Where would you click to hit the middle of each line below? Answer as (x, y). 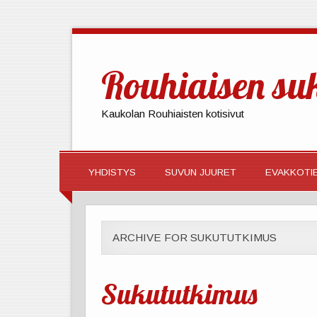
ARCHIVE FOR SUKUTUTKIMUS (195, 238)
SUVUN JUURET (200, 172)
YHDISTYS (112, 172)
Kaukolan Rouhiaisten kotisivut (173, 113)
